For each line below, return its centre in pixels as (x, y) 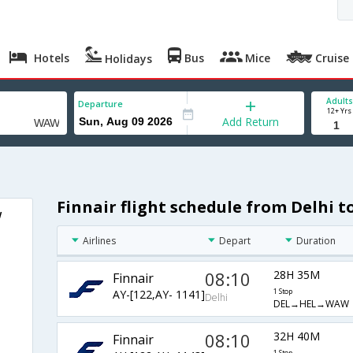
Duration (316, 241)
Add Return (251, 122)
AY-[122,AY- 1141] (158, 294)
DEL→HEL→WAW (311, 304)
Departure (100, 104)
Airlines (99, 241)
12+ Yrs (339, 111)
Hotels (50, 58)
